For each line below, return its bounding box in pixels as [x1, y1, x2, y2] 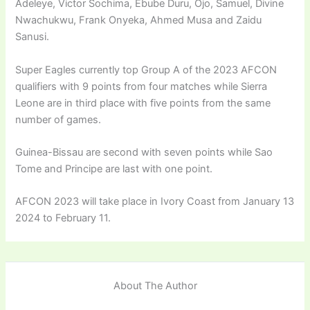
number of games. [15, 113, 102, 126]
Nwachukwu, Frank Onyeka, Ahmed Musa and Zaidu [15, 14, 262, 27]
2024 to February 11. [15, 212, 111, 225]
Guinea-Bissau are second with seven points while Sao [15, 146, 273, 159]
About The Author [113, 280, 197, 293]
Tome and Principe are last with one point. [15, 163, 213, 176]
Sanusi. [15, 30, 50, 44]
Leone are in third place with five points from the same [15, 96, 271, 109]
